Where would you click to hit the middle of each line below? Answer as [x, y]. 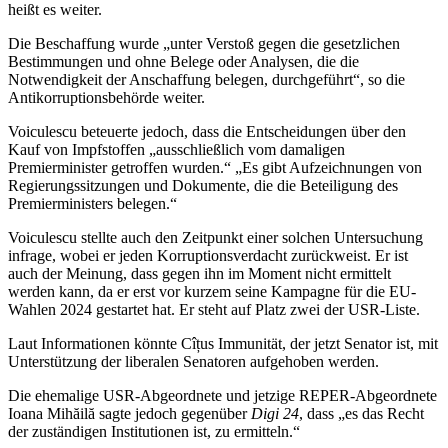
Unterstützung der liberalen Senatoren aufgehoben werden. [193, 362]
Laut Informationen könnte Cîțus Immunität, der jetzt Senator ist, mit [223, 344]
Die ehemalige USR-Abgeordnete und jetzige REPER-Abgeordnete [222, 396]
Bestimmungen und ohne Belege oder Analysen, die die [183, 62]
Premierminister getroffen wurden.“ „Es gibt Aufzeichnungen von [215, 168]
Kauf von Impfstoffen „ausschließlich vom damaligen [176, 150]
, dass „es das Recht [361, 414]
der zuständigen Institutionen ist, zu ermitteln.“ [154, 432]
